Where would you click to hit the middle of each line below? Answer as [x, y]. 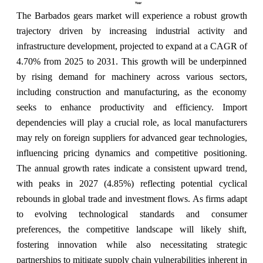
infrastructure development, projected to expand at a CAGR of [131, 46]
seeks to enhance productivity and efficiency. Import [131, 107]
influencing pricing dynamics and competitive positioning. [131, 153]
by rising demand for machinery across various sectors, [131, 76]
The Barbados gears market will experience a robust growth [131, 15]
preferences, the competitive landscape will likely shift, [131, 229]
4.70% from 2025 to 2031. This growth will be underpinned [131, 61]
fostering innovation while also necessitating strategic [131, 244]
